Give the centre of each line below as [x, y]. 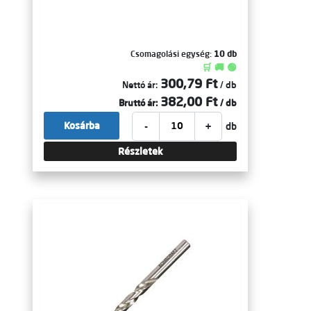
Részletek [140, 151]
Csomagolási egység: [172, 54]
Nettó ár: [140, 85]
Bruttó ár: [138, 103]
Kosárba [82, 126]
